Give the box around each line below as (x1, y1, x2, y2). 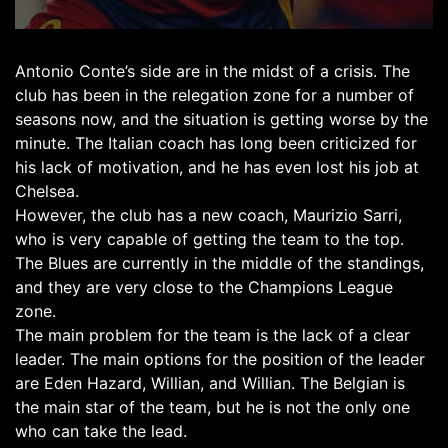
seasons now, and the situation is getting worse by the (15, 109, 428, 129)
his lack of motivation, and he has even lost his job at (15, 157, 419, 177)
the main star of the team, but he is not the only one (15, 397, 410, 417)
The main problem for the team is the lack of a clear (15, 325, 410, 345)
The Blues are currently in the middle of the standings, (15, 253, 424, 273)
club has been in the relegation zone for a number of (15, 85, 414, 105)
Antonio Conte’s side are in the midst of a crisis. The (15, 61, 410, 81)
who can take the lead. (15, 421, 187, 441)
